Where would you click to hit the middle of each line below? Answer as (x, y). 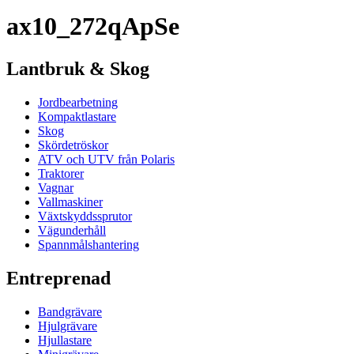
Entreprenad (58, 278)
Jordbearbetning (78, 102)
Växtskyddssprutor (85, 216)
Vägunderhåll (72, 230)
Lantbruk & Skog (78, 68)
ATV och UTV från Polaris (106, 159)
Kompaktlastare (77, 116)
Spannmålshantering (88, 244)
